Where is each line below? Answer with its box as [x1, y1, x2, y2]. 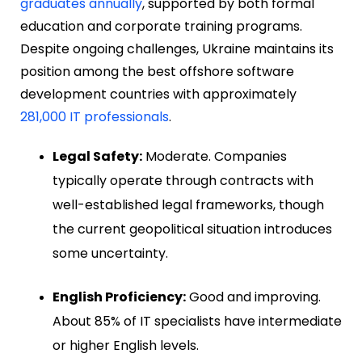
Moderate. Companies [142, 146, 287, 166]
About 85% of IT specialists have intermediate [53, 311, 342, 330]
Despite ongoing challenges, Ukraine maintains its [20, 39, 334, 58]
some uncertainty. [53, 243, 168, 263]
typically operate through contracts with [53, 170, 314, 190]
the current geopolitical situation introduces [53, 219, 332, 238]
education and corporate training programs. [20, 16, 302, 36]
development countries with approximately [20, 84, 297, 103]
